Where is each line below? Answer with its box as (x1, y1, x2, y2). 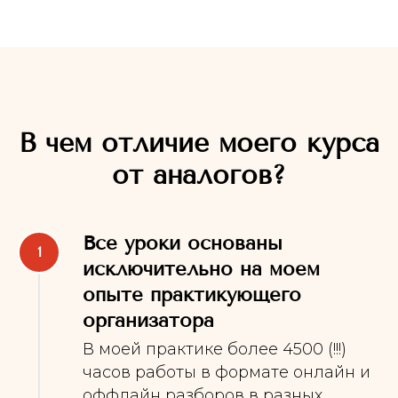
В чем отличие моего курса (19, 126, 379, 159)
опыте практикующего (83, 283, 301, 306)
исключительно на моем (83, 257, 320, 281)
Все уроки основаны (83, 231, 283, 255)
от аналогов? (112, 158, 286, 191)
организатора (83, 308, 214, 332)
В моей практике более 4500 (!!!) (83, 338, 346, 359)
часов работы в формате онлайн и (83, 362, 370, 382)
